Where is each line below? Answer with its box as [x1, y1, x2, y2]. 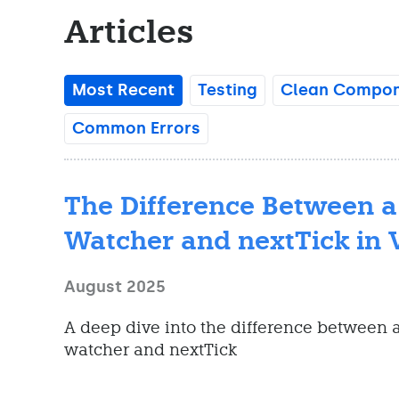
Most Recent [72, 80, 175, 101]
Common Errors [72, 118, 200, 139]
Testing [198, 80, 257, 101]
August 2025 [64, 277, 166, 297]
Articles [64, 12, 194, 53]
